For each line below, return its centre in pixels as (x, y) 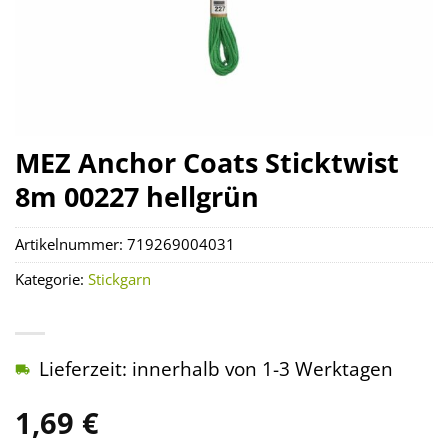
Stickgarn (119, 280)
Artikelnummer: (71, 245)
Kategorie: (51, 280)
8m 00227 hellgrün (137, 196)
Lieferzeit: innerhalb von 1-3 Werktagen (216, 369)
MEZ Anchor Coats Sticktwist (207, 162)
